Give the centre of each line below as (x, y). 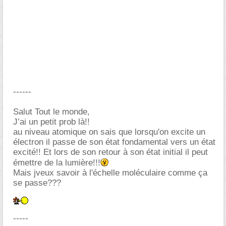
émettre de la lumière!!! (57, 163)
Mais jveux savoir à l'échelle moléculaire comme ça (110, 173)
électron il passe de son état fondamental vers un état (114, 142)
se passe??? (37, 183)
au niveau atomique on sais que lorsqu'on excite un (109, 132)
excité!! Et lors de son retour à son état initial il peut (110, 152)
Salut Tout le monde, (51, 112)
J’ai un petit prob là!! (51, 122)
